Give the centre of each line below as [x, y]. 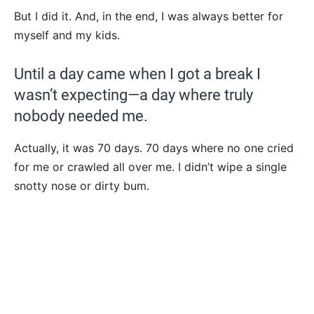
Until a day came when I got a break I [137, 74]
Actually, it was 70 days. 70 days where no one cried [154, 148]
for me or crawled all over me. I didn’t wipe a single [150, 166]
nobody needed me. [81, 116]
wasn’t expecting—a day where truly [134, 95]
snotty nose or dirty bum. [82, 185]
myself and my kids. [67, 35]
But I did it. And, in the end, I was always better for [149, 16]
